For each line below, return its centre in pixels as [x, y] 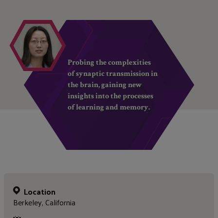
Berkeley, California [45, 202]
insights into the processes [111, 96]
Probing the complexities [109, 63]
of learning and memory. [109, 107]
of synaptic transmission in [113, 74]
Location [40, 192]
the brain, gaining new [105, 85]
